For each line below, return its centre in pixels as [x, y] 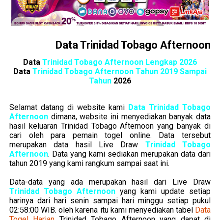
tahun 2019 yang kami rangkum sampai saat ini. [89, 164]
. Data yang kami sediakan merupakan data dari [129, 154]
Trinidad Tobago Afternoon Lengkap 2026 [120, 62]
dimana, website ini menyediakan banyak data [131, 117]
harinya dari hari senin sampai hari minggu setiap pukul [110, 201]
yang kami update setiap [163, 192]
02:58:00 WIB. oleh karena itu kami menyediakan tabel [101, 210]
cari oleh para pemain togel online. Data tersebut [110, 136]
